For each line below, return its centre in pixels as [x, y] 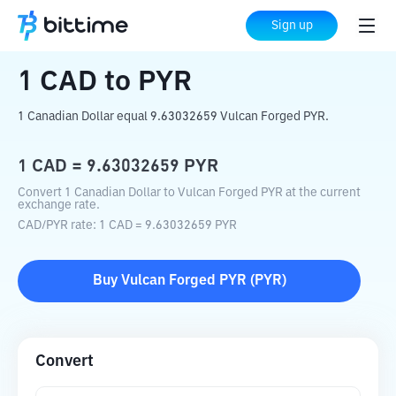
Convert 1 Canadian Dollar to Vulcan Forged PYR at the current [189, 193]
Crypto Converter [125, 27]
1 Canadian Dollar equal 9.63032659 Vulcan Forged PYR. [173, 117]
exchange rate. [59, 205]
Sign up [292, 26]
